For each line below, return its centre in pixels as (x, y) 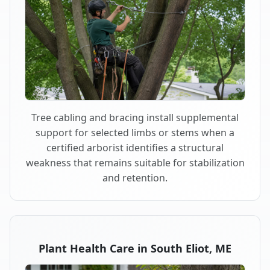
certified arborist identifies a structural (135, 148)
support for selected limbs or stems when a (135, 133)
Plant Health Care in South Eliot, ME (135, 249)
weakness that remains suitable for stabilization (135, 163)
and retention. (135, 178)
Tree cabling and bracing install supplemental (135, 118)
